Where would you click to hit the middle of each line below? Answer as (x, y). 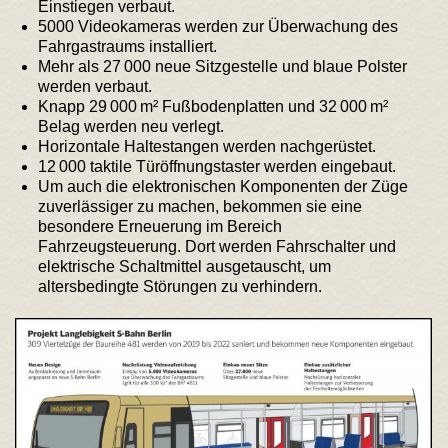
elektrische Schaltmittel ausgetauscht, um (185, 267)
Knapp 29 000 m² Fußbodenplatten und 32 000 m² (213, 107)
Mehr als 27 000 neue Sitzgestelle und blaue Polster (223, 67)
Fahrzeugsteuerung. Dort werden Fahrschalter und (217, 247)
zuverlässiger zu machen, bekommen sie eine (200, 207)
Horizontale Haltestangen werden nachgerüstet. (207, 147)
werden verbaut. (95, 87)
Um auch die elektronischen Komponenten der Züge (223, 187)
